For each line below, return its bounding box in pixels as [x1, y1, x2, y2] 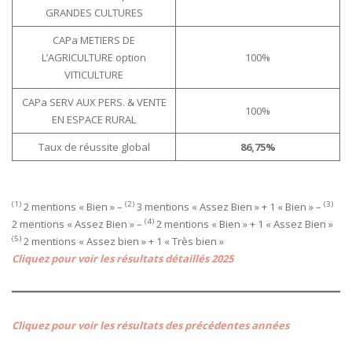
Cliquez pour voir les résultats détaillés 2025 [12, 251, 233, 266]
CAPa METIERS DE [53, 33, 135, 48]
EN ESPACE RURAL [52, 112, 136, 127]
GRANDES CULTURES [45, 5, 143, 20]
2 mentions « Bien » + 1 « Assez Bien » [154, 217, 333, 232]
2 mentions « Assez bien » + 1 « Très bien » [21, 234, 224, 249]
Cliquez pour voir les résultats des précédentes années [12, 318, 289, 333]
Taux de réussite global [38, 140, 150, 155]
